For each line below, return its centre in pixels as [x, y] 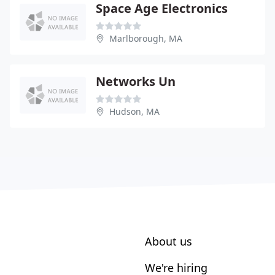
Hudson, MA [134, 111]
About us [168, 241]
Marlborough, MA [146, 38]
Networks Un [136, 81]
